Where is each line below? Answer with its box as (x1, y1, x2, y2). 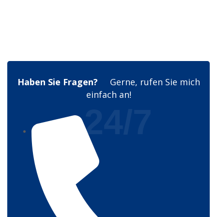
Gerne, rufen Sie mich (107, 76, 200, 88)
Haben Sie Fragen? (17, 76, 108, 88)
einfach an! (86, 89, 131, 101)
